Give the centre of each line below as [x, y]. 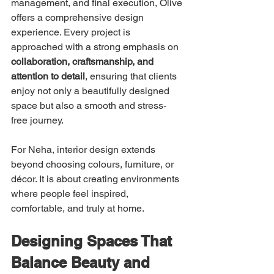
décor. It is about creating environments [96, 179]
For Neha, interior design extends [84, 150]
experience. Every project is [72, 32]
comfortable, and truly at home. [78, 209]
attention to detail [48, 76]
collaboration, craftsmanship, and [83, 62]
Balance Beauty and [83, 263]
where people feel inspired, [71, 194]
